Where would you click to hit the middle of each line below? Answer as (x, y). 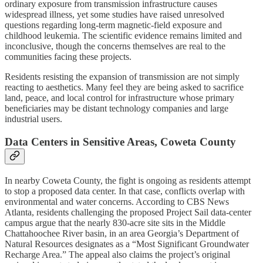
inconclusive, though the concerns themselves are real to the (115, 46)
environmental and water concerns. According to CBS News (117, 201)
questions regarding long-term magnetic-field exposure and (113, 25)
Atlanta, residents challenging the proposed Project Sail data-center (128, 212)
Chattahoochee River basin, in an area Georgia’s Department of (122, 233)
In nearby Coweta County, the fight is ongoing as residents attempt (128, 180)
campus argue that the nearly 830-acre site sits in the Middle (115, 222)
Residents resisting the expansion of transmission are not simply (122, 77)
